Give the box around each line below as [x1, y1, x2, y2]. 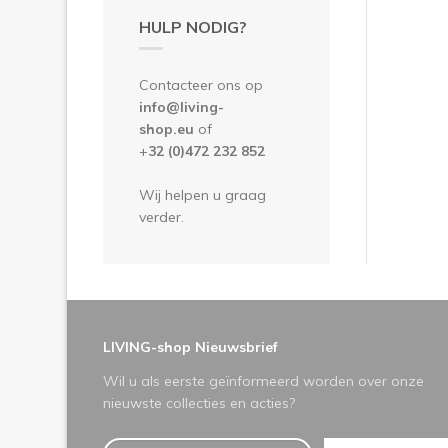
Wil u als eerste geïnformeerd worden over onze [103, 371, 424, 390]
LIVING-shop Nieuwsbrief [103, 337, 278, 356]
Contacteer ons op [139, 75, 263, 94]
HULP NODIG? [139, 16, 247, 37]
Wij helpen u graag [139, 185, 266, 204]
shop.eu [139, 119, 198, 138]
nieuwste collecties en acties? [103, 393, 295, 412]
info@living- [139, 97, 224, 116]
